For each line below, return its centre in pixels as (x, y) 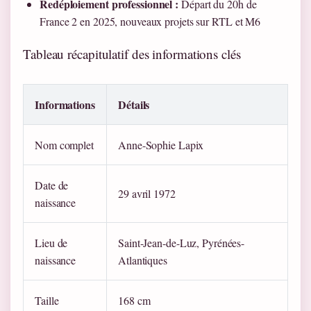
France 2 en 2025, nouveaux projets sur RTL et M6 (150, 22)
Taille (47, 301)
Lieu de (51, 243)
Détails (134, 105)
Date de (52, 185)
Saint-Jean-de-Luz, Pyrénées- (182, 243)
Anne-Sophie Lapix (161, 145)
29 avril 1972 (147, 194)
